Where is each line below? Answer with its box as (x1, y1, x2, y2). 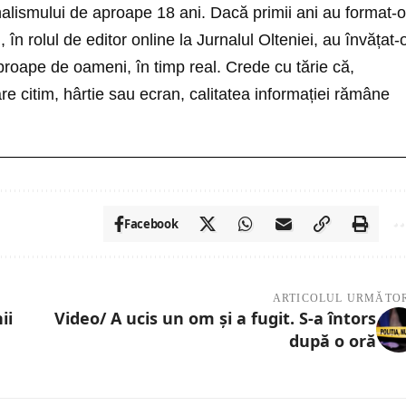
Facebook (123, 216, 179, 233)
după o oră (289, 330, 377, 353)
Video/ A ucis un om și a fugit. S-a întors (54, 307, 377, 330)
